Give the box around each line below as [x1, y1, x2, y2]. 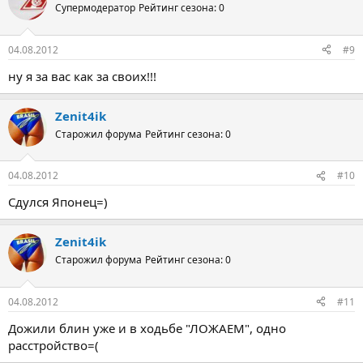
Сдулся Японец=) [8, 194, 108, 210]
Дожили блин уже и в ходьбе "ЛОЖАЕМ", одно [8, 319, 286, 336]
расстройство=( [8, 336, 99, 353]
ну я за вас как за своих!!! [8, 67, 156, 84]
